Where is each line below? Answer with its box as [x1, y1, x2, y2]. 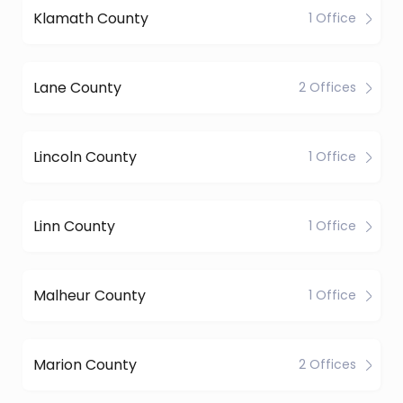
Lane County [33, 76, 121, 98]
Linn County [33, 215, 115, 237]
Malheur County [33, 284, 146, 306]
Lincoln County [33, 146, 137, 167]
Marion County [33, 354, 137, 375]
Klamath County [33, 7, 148, 29]
